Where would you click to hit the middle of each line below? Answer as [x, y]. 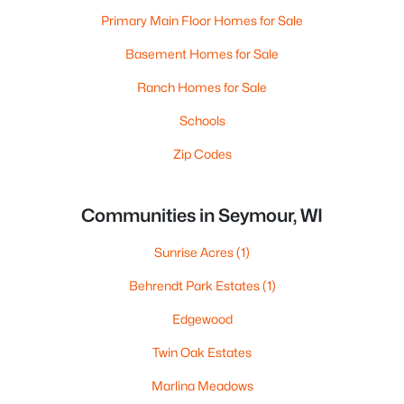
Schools [202, 120]
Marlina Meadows [202, 386]
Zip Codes [202, 154]
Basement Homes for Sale [202, 54]
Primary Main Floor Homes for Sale [202, 20]
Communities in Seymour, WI [202, 216]
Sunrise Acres [195, 252]
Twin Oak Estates [202, 352]
